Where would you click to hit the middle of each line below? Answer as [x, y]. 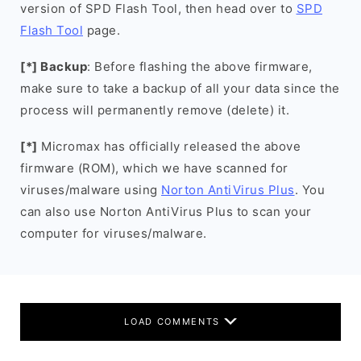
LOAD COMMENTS [174, 322]
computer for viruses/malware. [114, 233]
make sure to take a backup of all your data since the [180, 88]
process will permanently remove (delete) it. [155, 110]
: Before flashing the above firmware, [200, 66]
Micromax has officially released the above [169, 146]
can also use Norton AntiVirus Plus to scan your [166, 212]
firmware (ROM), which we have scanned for [154, 168]
